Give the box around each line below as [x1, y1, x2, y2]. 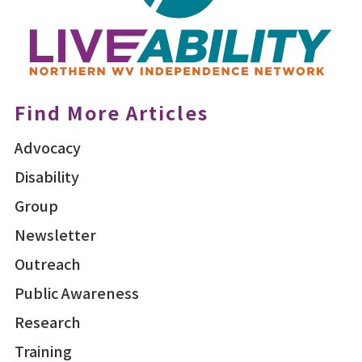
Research [14, 311, 81, 333]
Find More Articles [14, 99, 208, 127]
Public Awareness [14, 282, 139, 304]
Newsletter [14, 224, 96, 246]
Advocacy [14, 137, 81, 158]
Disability [14, 166, 79, 187]
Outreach [14, 253, 81, 275]
